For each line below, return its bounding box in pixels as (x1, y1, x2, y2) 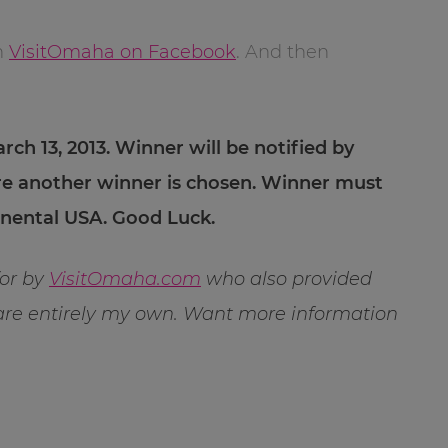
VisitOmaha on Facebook (9, 40, 236, 63)
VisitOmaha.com (49, 267, 201, 290)
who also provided (201, 267, 372, 290)
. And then (236, 40, 329, 63)
